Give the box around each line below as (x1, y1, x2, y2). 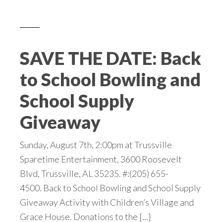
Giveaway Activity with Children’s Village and (20, 197, 194, 208)
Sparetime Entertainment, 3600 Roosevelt (20, 154, 182, 165)
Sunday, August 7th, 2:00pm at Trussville (20, 139, 172, 151)
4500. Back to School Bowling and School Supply (20, 182, 201, 194)
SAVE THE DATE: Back (20, 47, 201, 69)
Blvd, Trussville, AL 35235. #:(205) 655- (20, 168, 168, 179)
